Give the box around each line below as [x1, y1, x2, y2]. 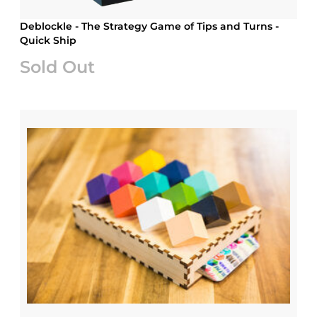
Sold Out [20, 57, 96, 77]
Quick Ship [20, 35, 77, 46]
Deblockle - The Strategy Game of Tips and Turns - [20, 21, 279, 32]
